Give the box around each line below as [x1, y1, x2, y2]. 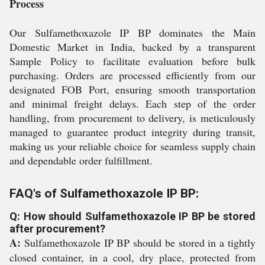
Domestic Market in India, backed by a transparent [9, 40, 256, 54]
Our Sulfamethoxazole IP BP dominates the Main [9, 25, 256, 40]
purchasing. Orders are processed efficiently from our [9, 68, 256, 82]
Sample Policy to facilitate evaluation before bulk [9, 54, 256, 68]
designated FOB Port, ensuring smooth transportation [9, 82, 256, 96]
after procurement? [9, 222, 105, 235]
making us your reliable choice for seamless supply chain [9, 139, 256, 153]
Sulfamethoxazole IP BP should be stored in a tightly [21, 235, 256, 250]
